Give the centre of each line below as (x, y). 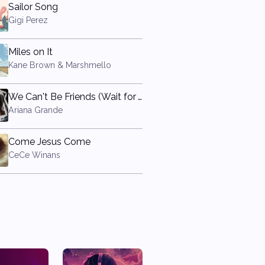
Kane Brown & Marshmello (59, 65)
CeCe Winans (34, 155)
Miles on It (30, 52)
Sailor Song (33, 7)
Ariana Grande (35, 110)
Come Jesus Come (49, 142)
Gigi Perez (28, 20)
